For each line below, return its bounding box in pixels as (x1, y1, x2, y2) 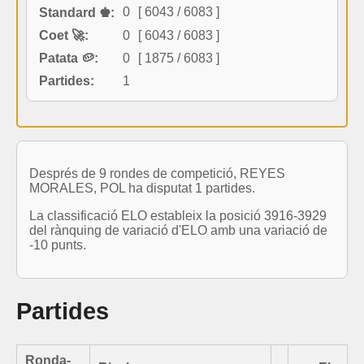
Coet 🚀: (39, 28, 89, 42)
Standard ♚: (39, 5, 115, 19)
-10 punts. (29, 237, 86, 252)
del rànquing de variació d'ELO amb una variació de (29, 223, 327, 237)
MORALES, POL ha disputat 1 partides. (29, 180, 255, 195)
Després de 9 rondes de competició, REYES (29, 166, 285, 180)
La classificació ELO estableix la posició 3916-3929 (29, 208, 327, 223)
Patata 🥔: (39, 50, 98, 65)
